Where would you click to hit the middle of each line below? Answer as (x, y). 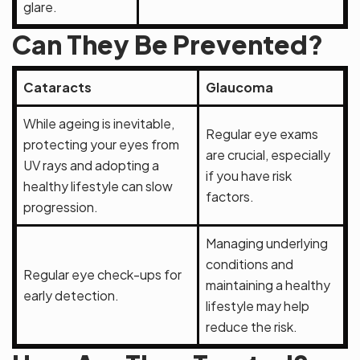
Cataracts (57, 88)
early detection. (71, 296)
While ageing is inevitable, (99, 124)
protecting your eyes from (101, 145)
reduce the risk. (252, 327)
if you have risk (249, 176)
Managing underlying (267, 243)
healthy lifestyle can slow (98, 186)
